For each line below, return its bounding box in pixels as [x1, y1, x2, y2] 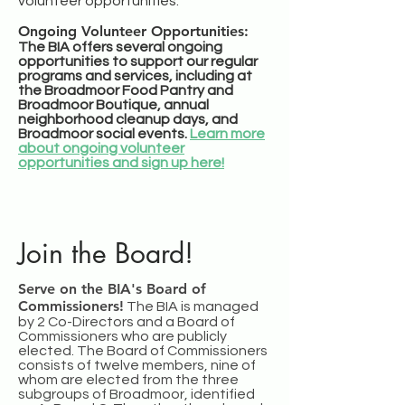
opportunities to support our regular [18, 53, 258, 69]
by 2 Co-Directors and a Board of [18, 314, 235, 329]
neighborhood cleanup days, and [18, 111, 238, 127]
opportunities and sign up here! [18, 155, 224, 170]
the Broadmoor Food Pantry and [18, 82, 233, 98]
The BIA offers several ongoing [18, 39, 222, 54]
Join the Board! [18, 234, 193, 271]
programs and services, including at [18, 68, 252, 83]
